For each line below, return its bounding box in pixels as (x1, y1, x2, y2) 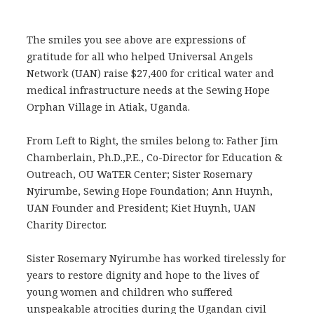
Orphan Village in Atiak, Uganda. (26, 100, 190, 114)
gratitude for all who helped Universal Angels (26, 49, 253, 63)
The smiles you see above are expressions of (26, 32, 245, 46)
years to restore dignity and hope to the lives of (26, 268, 259, 282)
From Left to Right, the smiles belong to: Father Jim (26, 133, 278, 147)
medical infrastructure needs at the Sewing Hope (26, 83, 270, 97)
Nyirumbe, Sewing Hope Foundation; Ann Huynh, (26, 184, 273, 198)
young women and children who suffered (26, 285, 233, 299)
